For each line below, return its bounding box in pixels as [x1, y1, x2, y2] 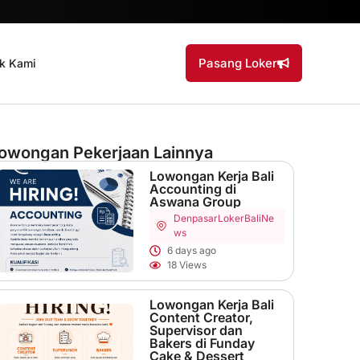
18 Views [167, 258, 207, 271]
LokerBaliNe [218, 211, 275, 224]
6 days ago [167, 243, 217, 256]
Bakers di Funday [149, 334, 255, 351]
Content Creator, [149, 309, 253, 325]
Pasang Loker [198, 55, 277, 72]
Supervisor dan [149, 321, 243, 338]
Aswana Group [149, 193, 241, 210]
